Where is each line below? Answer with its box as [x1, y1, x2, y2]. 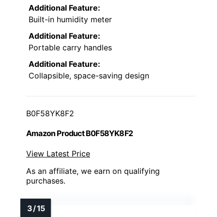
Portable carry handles [29, 43, 112, 53]
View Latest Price [26, 148, 90, 158]
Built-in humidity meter [29, 15, 112, 25]
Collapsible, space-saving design [29, 71, 149, 81]
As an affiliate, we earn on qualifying [26, 166, 160, 176]
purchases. [26, 175, 65, 186]
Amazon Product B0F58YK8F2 [26, 128, 133, 139]
